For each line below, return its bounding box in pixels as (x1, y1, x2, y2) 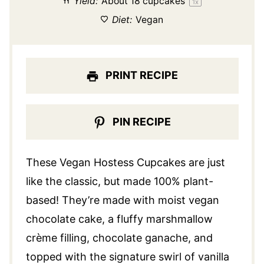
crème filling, (25, 231, 93, 244)
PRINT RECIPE (103, 69, 179, 82)
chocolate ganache (92, 231, 188, 244)
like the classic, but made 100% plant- (25, 174, 213, 187)
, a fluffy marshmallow (101, 212, 213, 225)
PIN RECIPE (110, 115, 171, 128)
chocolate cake (25, 212, 102, 225)
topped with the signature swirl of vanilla (25, 250, 229, 263)
